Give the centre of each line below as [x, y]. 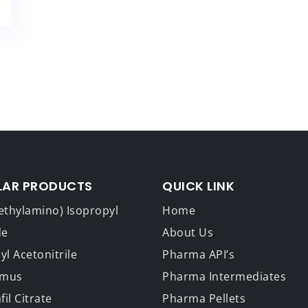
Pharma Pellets [204, 298]
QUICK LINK [198, 186]
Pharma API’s [198, 254]
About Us [188, 232]
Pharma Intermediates [224, 276]
